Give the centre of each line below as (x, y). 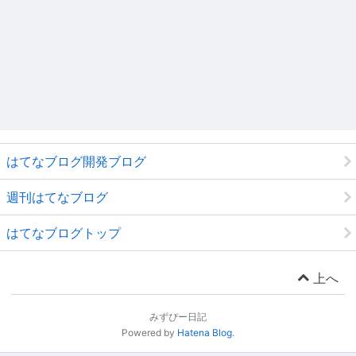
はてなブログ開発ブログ (76, 161)
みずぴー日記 (178, 316)
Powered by (149, 332)
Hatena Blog (205, 332)
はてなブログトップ (64, 232)
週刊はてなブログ (57, 197)
